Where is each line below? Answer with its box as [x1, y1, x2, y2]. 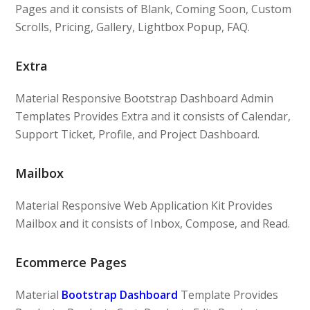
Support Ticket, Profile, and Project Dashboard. [15, 126, 260, 142]
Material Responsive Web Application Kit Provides [15, 197, 273, 213]
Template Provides [178, 286, 279, 302]
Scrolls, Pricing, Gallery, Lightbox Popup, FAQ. [15, 19, 250, 35]
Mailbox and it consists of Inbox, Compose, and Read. [15, 215, 291, 231]
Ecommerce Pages [15, 253, 127, 271]
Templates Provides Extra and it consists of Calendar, [15, 108, 291, 124]
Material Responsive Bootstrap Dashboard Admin [15, 90, 274, 106]
